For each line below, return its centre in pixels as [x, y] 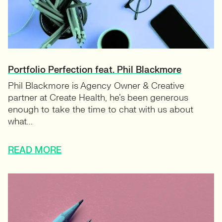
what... [20, 122]
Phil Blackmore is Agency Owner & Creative [96, 86]
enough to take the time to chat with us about [101, 110]
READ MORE [35, 151]
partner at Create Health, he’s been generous [98, 98]
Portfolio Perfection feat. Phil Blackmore [95, 70]
